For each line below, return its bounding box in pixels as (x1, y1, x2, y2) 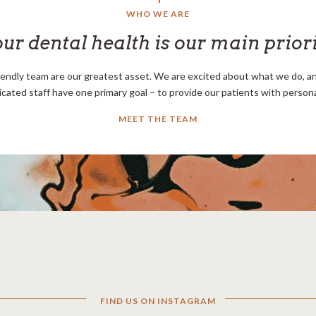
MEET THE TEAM (119, 113, 197, 124)
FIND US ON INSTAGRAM (100, 295, 216, 306)
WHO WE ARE (126, 8, 190, 20)
